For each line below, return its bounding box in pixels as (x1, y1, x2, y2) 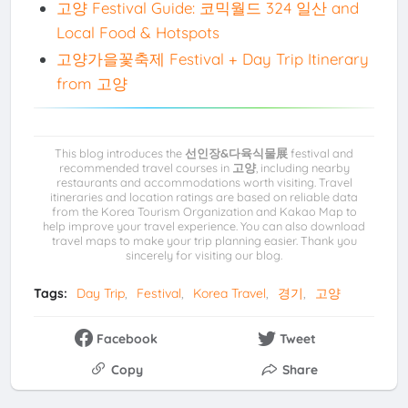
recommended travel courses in (58, 159, 232, 175)
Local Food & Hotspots (56, 23, 219, 43)
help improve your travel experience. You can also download (43, 218, 365, 233)
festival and (288, 145, 353, 160)
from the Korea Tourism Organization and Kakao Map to (51, 203, 357, 219)
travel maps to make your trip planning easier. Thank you (51, 232, 357, 248)
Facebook (97, 330, 158, 347)
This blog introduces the (55, 145, 185, 160)
